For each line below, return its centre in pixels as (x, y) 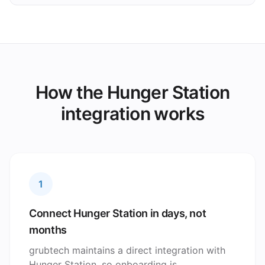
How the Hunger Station (132, 92)
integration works (132, 114)
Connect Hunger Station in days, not (118, 213)
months (48, 230)
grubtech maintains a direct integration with (127, 250)
